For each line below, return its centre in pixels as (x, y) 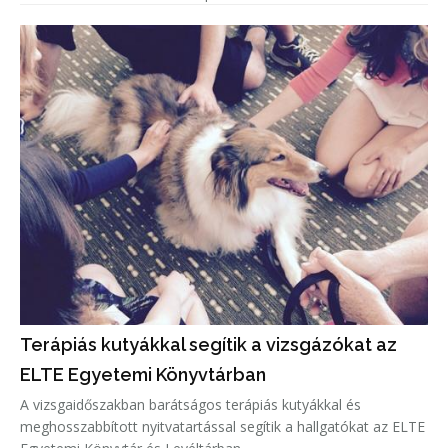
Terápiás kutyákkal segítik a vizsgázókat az (208, 345)
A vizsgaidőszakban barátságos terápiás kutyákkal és (190, 405)
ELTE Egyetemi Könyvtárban (143, 375)
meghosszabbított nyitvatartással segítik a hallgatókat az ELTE (222, 427)
